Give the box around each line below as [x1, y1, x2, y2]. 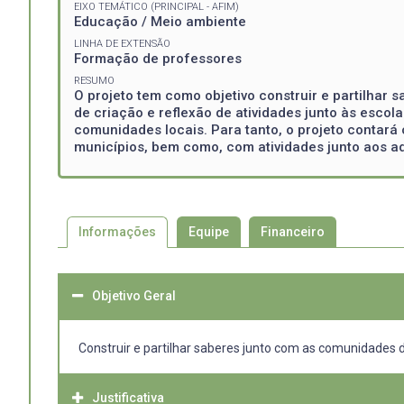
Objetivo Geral [92, 289, 176, 304]
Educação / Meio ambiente [74, 13, 246, 30]
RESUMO [74, 74, 115, 87]
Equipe [188, 225, 229, 240]
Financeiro [261, 225, 326, 240]
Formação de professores [74, 50, 242, 67]
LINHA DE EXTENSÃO [74, 37, 170, 50]
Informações [78, 225, 156, 240]
